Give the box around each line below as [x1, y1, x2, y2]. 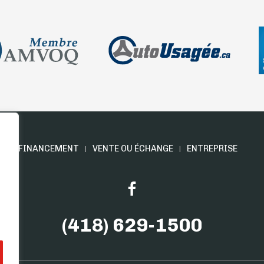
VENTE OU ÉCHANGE [92, 143, 173, 154]
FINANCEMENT [18, 143, 79, 154]
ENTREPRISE [186, 143, 237, 154]
